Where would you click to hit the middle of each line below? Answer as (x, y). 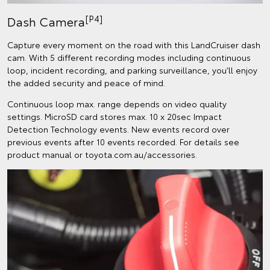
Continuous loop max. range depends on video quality (117, 104)
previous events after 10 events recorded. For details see (123, 142)
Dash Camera (46, 21)
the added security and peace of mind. (86, 83)
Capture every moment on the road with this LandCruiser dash (134, 45)
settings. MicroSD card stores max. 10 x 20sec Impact (115, 117)
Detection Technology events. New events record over (118, 129)
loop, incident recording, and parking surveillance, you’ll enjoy (132, 70)
